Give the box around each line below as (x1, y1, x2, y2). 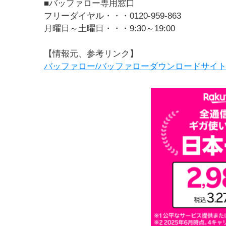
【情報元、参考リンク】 (44, 49, 138, 59)
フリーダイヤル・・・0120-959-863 (44, 11, 181, 21)
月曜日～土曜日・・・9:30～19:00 (44, 24, 175, 33)
